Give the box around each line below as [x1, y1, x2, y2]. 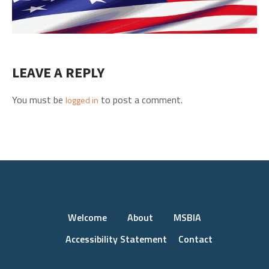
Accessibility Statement [65, 232, 167, 247]
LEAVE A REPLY [12, 63, 104, 82]
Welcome [68, 210, 107, 225]
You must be [12, 92, 65, 107]
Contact [178, 232, 213, 247]
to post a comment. [98, 92, 183, 107]
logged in [65, 94, 98, 107]
